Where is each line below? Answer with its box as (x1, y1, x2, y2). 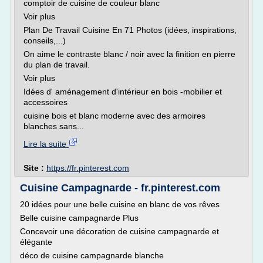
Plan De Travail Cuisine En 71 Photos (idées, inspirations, (23, 25, 237, 35)
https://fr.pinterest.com (46, 163, 129, 173)
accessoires (23, 97, 68, 107)
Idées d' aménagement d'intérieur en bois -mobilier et (23, 87, 222, 96)
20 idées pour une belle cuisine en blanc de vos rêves (20, 200, 220, 209)
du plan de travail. (23, 60, 90, 69)
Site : (23, 163, 46, 173)
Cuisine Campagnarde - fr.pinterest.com (20, 182, 220, 194)
